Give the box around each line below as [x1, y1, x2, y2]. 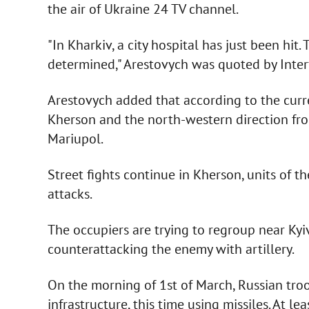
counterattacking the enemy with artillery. [47, 239, 295, 258]
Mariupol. [47, 129, 103, 148]
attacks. [47, 184, 92, 203]
